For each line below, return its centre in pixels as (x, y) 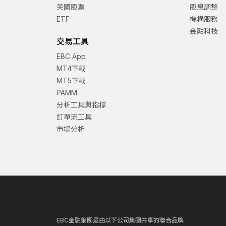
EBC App (71, 56)
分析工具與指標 (81, 105)
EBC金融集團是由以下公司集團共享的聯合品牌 (120, 220)
